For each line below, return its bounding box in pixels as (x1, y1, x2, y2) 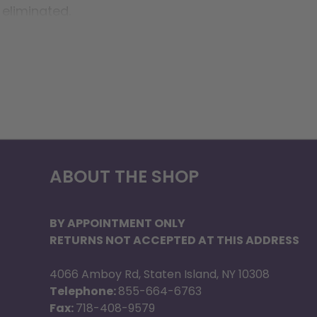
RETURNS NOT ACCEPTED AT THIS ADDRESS (50, 232, 299, 249)
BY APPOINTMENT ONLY (50, 215, 185, 232)
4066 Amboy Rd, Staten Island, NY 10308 (50, 266, 270, 283)
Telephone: (50, 283, 118, 300)
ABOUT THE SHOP (50, 164, 199, 190)
